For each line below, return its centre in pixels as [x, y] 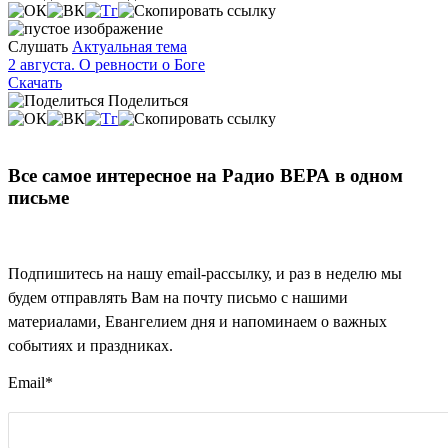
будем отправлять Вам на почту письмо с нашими [178, 297]
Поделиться [148, 101]
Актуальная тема [129, 47]
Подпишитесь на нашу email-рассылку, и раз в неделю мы [205, 273]
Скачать [35, 83]
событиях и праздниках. [90, 345]
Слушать [38, 47]
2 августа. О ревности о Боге [106, 65]
